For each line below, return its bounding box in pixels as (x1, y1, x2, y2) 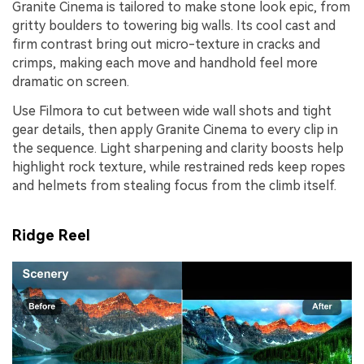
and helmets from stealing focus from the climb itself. (12, 177, 336, 193)
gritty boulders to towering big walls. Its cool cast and (12, 18, 336, 34)
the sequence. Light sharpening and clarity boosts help (12, 140, 344, 156)
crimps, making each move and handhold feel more (12, 55, 318, 71)
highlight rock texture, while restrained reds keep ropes (12, 158, 345, 175)
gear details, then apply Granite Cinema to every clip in (12, 121, 338, 137)
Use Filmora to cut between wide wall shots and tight (12, 102, 331, 119)
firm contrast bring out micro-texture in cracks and (12, 37, 320, 53)
